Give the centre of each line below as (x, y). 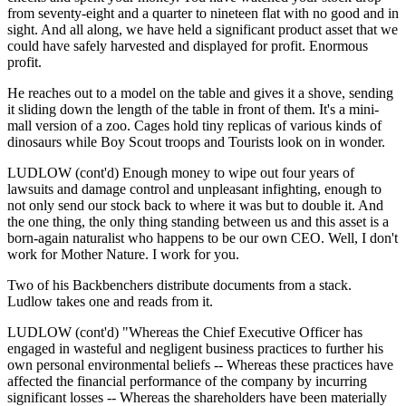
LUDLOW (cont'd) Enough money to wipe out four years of (181, 172)
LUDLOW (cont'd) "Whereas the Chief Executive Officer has (185, 332)
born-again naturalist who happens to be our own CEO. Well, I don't (203, 237)
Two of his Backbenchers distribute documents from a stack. (179, 285)
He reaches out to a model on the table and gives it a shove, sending (200, 92)
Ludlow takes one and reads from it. (110, 301)
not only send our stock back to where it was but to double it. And (195, 205)
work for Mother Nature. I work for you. (123, 254)
